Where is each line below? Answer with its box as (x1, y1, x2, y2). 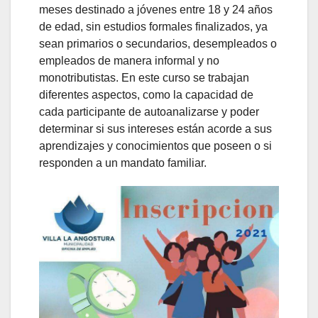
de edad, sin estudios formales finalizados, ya (39, 21, 268, 33)
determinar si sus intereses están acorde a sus (39, 123, 272, 136)
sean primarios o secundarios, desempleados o (39, 38, 277, 50)
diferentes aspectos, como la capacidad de (39, 89, 253, 102)
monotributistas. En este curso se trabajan (39, 72, 249, 84)
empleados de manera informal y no (39, 55, 219, 67)
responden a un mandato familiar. (39, 157, 207, 170)
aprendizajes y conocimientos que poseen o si (39, 140, 272, 153)
